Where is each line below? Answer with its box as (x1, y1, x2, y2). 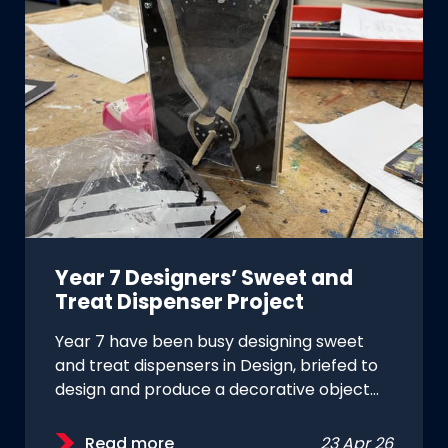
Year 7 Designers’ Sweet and (55, 269, 353, 290)
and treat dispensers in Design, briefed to (55, 358, 378, 375)
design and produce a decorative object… (55, 382, 379, 399)
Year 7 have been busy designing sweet (55, 334, 364, 351)
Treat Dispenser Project (55, 293, 308, 314)
